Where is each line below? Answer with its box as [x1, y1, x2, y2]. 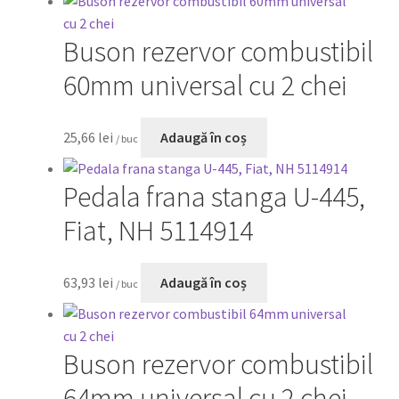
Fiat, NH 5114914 [62, 213, 253, 249]
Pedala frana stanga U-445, [62, 179, 365, 216]
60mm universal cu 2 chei [62, 68, 347, 104]
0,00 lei [336, 59, 379, 77]
